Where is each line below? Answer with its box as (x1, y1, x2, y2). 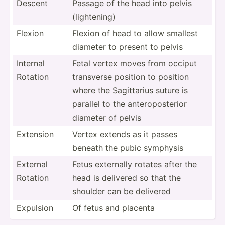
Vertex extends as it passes (72, 129, 177, 139)
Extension (17, 129, 54, 139)
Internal (17, 58, 45, 68)
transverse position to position (72, 71, 189, 82)
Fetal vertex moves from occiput (72, 58, 197, 68)
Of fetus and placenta (72, 202, 155, 213)
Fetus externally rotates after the (72, 159, 197, 169)
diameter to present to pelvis (72, 41, 183, 52)
